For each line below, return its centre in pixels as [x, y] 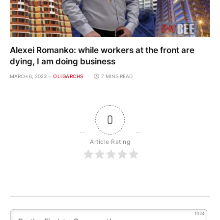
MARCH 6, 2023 [28, 76]
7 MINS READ [117, 76]
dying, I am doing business [63, 61]
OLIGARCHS [68, 76]
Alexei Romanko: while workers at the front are [102, 50]
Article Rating [110, 141]
